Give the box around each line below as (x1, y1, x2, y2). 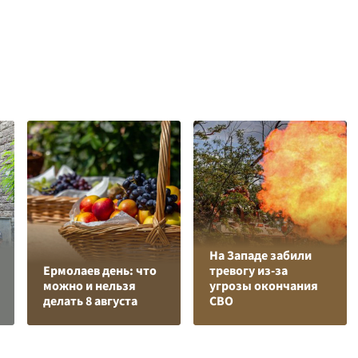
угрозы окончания (209, 277, 318, 296)
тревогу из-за (209, 262, 288, 280)
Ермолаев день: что (43, 262, 157, 280)
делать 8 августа (43, 292, 137, 311)
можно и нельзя (43, 277, 136, 296)
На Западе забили (209, 247, 312, 265)
